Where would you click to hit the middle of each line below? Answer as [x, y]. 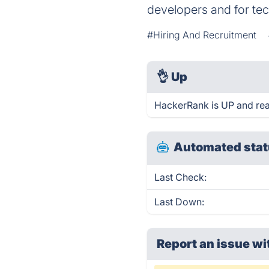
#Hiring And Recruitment [202, 35]
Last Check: [181, 177]
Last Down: [180, 202]
